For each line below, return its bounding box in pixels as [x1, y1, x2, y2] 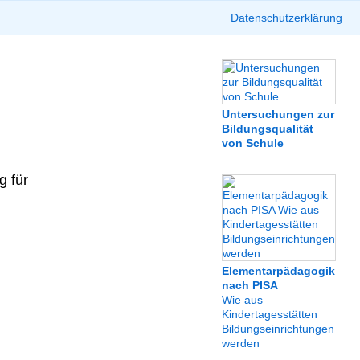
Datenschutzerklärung [231, 11, 342, 24]
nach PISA [222, 279, 278, 292]
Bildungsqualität [222, 122, 313, 135]
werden [222, 337, 260, 350]
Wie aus [222, 293, 263, 306]
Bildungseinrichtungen [222, 322, 334, 335]
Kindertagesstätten [222, 308, 317, 321]
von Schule [222, 137, 284, 149]
